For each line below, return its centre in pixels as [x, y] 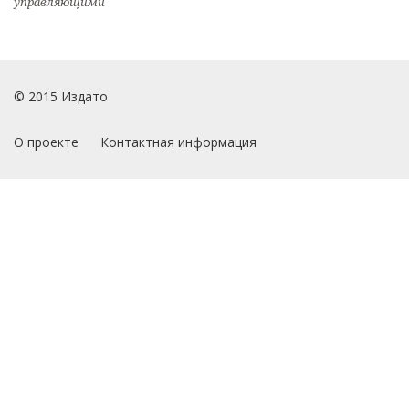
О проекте [46, 142]
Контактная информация [178, 142]
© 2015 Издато [61, 97]
